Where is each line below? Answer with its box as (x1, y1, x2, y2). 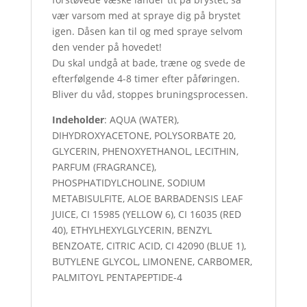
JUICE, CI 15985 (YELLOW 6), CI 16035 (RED (51, 208, 241, 221)
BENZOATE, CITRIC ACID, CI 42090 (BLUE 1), (51, 239, 246, 252)
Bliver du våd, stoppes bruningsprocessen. (51, 88, 248, 101)
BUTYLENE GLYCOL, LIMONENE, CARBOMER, (51, 255, 252, 268)
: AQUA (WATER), (103, 113, 179, 126)
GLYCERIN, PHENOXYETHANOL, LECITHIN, (51, 145, 238, 158)
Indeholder (51, 113, 104, 126)
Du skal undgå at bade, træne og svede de (51, 56, 245, 69)
